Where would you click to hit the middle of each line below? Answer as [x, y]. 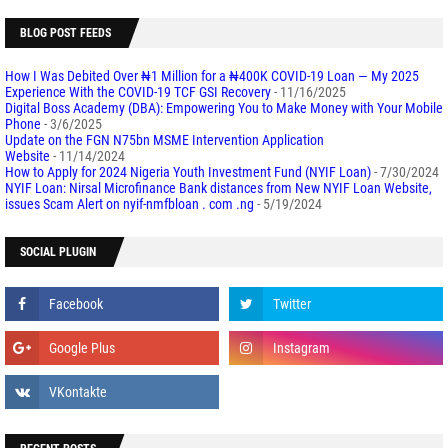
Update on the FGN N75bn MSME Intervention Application [164, 139]
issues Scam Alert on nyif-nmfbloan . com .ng [129, 203]
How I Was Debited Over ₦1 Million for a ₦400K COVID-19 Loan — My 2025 [212, 75]
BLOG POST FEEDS [65, 32]
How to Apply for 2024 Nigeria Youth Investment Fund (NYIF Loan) [188, 171]
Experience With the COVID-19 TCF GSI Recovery [138, 91]
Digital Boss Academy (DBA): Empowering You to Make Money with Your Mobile [224, 107]
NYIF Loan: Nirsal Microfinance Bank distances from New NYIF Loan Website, [218, 187]
